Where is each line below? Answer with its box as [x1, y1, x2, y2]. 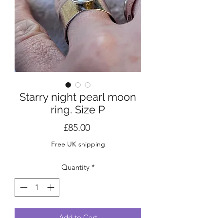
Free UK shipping [51, 139, 105, 148]
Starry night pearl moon [19, 90, 136, 103]
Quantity [61, 162, 90, 172]
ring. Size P [51, 103, 105, 116]
